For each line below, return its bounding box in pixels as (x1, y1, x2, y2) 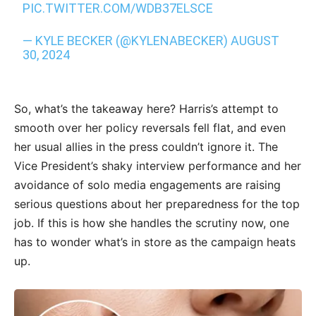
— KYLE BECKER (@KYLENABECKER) (23, 33, 231, 48)
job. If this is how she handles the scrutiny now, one (14, 216, 289, 230)
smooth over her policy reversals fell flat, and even (14, 121, 286, 135)
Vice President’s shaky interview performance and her (14, 159, 301, 173)
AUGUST (231, 33, 280, 48)
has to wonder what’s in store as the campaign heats (14, 235, 296, 249)
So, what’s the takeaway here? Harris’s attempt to (14, 102, 279, 116)
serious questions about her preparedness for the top (14, 197, 300, 211)
